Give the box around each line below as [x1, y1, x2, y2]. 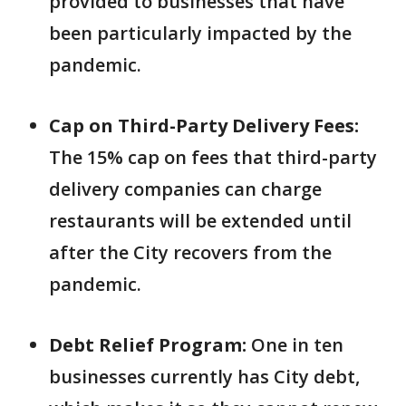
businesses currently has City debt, [49, 364, 360, 389]
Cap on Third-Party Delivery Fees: [49, 113, 359, 138]
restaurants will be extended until [49, 208, 352, 233]
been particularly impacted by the [49, 21, 352, 45]
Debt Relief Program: [49, 333, 246, 357]
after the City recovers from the [49, 240, 332, 265]
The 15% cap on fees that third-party [49, 145, 377, 169]
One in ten [246, 333, 343, 357]
